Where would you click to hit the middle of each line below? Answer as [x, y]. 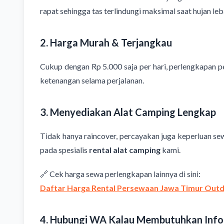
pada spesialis [64, 150]
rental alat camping [125, 150]
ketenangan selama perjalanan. [92, 80]
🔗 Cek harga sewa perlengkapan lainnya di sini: [120, 174]
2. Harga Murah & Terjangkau [106, 43]
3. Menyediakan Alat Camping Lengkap [128, 112]
